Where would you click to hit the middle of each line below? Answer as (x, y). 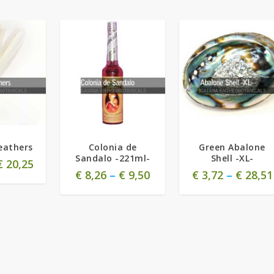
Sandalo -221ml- (113, 158)
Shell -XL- (232, 158)
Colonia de (113, 147)
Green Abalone (232, 147)
